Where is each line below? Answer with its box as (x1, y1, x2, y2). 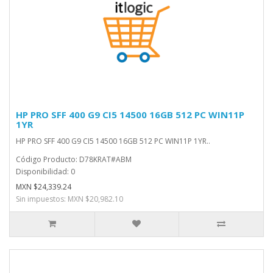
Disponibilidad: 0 (16, 166, 75, 177)
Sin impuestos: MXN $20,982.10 (16, 194, 123, 204)
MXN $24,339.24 (16, 182, 71, 192)
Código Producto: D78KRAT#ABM (16, 154, 132, 165)
